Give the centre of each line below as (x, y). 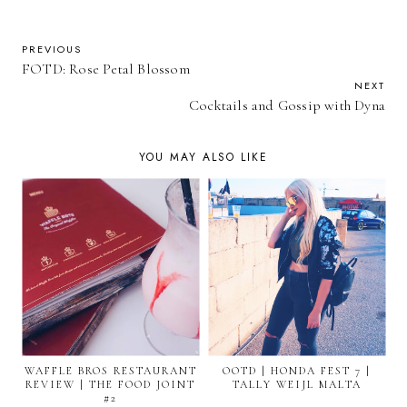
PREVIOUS (52, 49)
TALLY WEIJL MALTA (297, 384)
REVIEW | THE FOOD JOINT (110, 384)
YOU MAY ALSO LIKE (203, 157)
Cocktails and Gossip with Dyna (287, 105)
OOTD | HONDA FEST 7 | (297, 371)
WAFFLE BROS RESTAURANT (110, 371)
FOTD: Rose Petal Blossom (106, 69)
